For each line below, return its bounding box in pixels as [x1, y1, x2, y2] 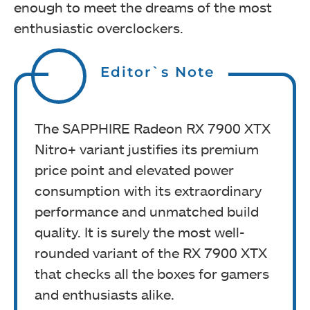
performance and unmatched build [35, 202, 259, 219]
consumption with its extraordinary [35, 181, 262, 199]
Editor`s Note [100, 63, 215, 80]
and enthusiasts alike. [35, 285, 174, 302]
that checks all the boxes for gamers [35, 264, 269, 282]
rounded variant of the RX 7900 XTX [35, 244, 267, 261]
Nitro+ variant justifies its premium [35, 140, 259, 157]
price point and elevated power [35, 161, 234, 178]
